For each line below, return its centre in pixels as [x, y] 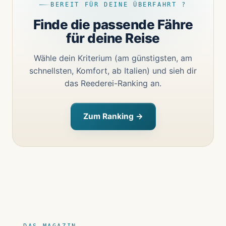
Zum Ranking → [113, 117]
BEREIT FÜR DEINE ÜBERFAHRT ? [119, 5]
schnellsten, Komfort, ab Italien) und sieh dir [113, 71]
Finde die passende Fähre [113, 25]
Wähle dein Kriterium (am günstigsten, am [113, 58]
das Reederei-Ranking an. [113, 83]
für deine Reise [113, 38]
